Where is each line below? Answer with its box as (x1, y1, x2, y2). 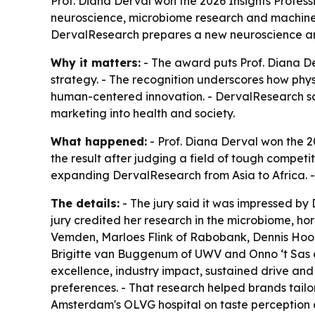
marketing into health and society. (51, 105, 235, 120)
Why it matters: (51, 55, 141, 70)
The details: (51, 195, 120, 210)
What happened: (51, 134, 147, 148)
